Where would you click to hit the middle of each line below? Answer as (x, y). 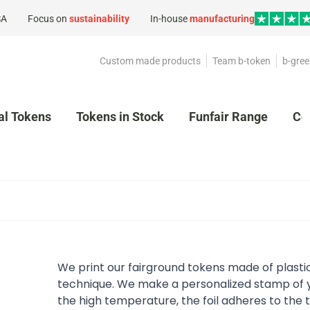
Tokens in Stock (120, 117)
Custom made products (150, 61)
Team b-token (241, 61)
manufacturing (222, 18)
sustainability (99, 18)
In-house (170, 18)
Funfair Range (228, 117)
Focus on (48, 18)
